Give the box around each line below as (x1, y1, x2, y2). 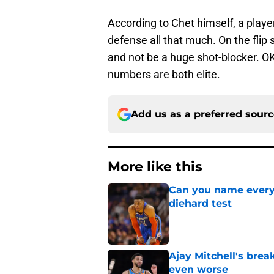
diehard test (169, 198, 232, 210)
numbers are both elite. (108, 68, 220, 81)
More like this (108, 158, 202, 176)
